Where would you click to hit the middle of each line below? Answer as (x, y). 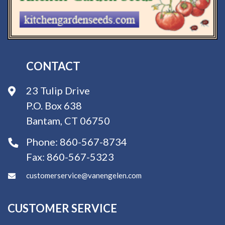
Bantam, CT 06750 (68, 121)
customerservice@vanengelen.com (84, 175)
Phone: (43, 141)
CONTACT (53, 66)
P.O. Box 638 (54, 105)
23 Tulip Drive (58, 90)
